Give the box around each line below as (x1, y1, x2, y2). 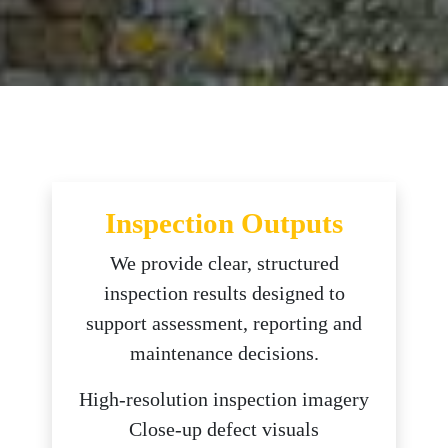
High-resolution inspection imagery (79, 388, 369, 410)
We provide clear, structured (109, 252, 339, 274)
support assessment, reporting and (86, 312, 362, 334)
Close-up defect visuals (129, 418, 319, 440)
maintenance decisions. (129, 342, 319, 364)
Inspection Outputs (105, 207, 343, 239)
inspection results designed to (103, 282, 345, 304)
